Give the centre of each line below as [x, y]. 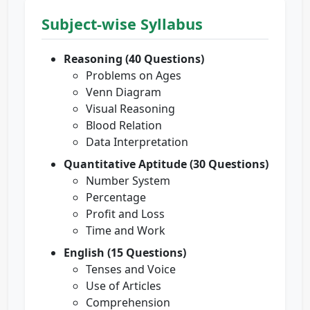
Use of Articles [124, 286]
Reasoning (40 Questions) [134, 59]
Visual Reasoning [130, 109]
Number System [128, 181]
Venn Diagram [124, 92]
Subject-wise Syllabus [122, 24]
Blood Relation [124, 126]
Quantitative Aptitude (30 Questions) [166, 164]
